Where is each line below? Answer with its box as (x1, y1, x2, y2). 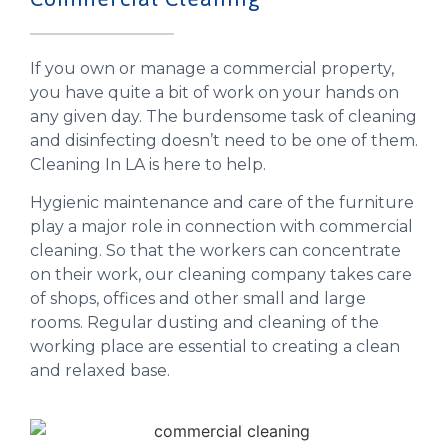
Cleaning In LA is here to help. (30, 154, 266, 174)
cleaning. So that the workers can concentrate (30, 240, 401, 260)
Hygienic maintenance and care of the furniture (30, 192, 414, 212)
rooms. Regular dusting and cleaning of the (30, 312, 379, 332)
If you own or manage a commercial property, (30, 58, 394, 78)
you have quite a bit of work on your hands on (30, 82, 399, 102)
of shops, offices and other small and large (30, 288, 366, 308)
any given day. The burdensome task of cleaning (30, 106, 417, 126)
